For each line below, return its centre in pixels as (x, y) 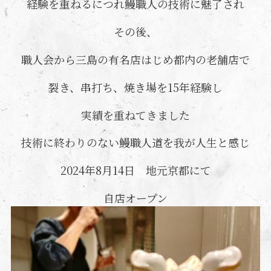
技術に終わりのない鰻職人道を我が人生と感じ (135, 142)
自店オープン (135, 198)
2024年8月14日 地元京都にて (135, 170)
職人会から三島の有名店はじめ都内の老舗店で (135, 59)
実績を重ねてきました (135, 115)
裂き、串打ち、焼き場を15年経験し (135, 87)
